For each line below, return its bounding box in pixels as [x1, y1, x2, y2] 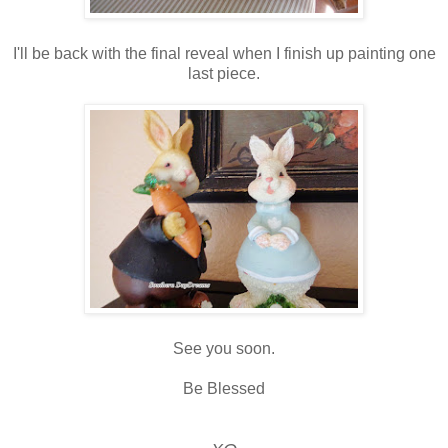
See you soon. [173, 339, 275, 357]
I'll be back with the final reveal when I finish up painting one [12, 44, 436, 62]
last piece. [188, 64, 260, 82]
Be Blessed [183, 379, 265, 397]
